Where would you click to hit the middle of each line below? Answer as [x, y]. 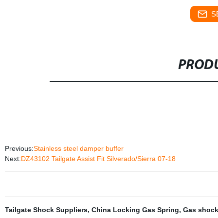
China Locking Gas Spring [135, 210]
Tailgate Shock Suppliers [46, 210]
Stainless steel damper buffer [78, 148]
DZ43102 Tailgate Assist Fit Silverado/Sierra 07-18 [98, 159]
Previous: [19, 148]
